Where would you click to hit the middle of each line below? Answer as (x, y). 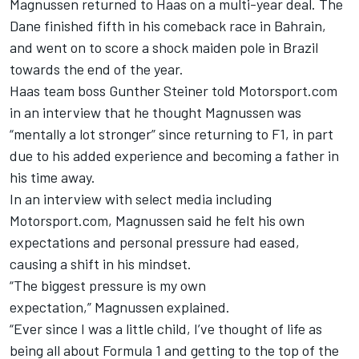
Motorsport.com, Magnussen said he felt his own (157, 220)
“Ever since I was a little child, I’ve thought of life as (166, 328)
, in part (309, 133)
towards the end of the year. (97, 69)
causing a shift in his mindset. (101, 263)
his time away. (54, 177)
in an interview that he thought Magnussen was (155, 112)
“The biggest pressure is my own (108, 285)
